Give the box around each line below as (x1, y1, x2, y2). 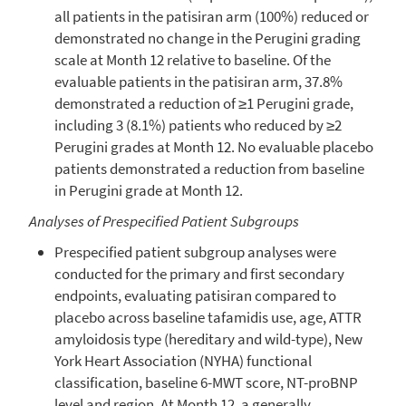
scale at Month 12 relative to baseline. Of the (54, 49, 331, 70)
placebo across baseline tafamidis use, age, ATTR (54, 306, 362, 327)
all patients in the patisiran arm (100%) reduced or (54, 5, 369, 26)
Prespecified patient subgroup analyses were (54, 241, 336, 262)
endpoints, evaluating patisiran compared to (54, 285, 336, 305)
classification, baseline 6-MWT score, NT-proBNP (54, 372, 358, 392)
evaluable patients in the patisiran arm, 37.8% (54, 71, 343, 92)
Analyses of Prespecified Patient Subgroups (29, 210, 299, 231)
